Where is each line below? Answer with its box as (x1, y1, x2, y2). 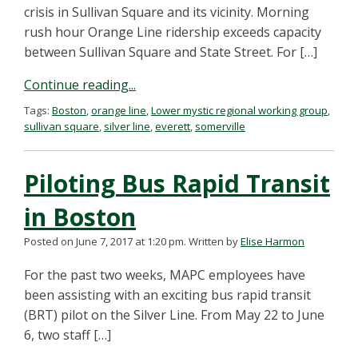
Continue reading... (24, 76, 136, 93)
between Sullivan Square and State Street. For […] (24, 43, 317, 61)
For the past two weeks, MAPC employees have (24, 266, 305, 284)
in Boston (24, 201, 136, 233)
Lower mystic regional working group (151, 103, 328, 117)
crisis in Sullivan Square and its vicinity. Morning (24, 3, 309, 21)
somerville (195, 119, 245, 133)
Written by (189, 234, 241, 249)
